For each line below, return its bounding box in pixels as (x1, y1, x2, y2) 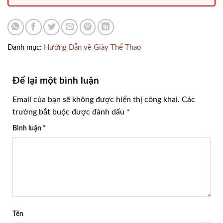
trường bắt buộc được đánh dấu (12, 108, 126, 116)
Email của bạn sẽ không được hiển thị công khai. (12, 95, 180, 104)
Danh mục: (7, 44, 42, 52)
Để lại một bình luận (12, 76, 102, 86)
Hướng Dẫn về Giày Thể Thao (44, 44, 141, 52)
